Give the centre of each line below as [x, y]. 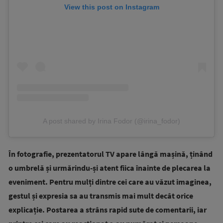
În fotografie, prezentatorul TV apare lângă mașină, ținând [111, 154]
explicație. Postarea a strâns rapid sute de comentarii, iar [108, 210]
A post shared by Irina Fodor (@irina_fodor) [111, 121]
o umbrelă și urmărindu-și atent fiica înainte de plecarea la [110, 168]
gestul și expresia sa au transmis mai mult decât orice [101, 196]
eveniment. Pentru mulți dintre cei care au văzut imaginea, [110, 182]
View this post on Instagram [111, 7]
